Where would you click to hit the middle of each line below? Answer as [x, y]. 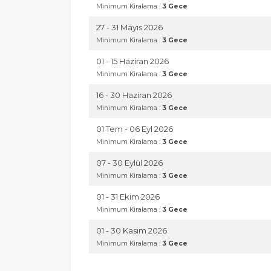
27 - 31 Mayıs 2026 [129, 27]
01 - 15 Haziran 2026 [132, 61]
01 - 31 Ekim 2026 [128, 197]
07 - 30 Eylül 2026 [129, 163]
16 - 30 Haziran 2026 [134, 95]
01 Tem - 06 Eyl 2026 [135, 129]
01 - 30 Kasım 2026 [132, 230]
